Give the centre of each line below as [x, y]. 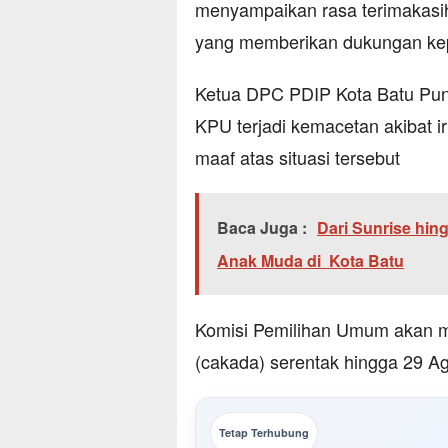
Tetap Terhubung [264, 433]
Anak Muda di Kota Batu [310, 261]
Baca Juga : [262, 228]
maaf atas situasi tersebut [297, 157]
